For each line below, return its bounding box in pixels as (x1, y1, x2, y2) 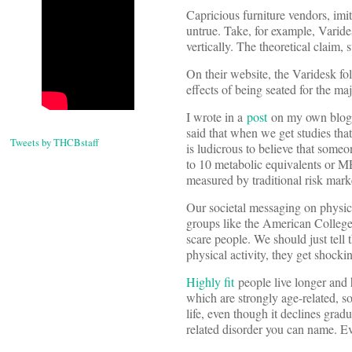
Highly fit (186, 273, 234, 290)
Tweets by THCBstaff (10, 135, 99, 150)
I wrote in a (186, 108, 247, 125)
